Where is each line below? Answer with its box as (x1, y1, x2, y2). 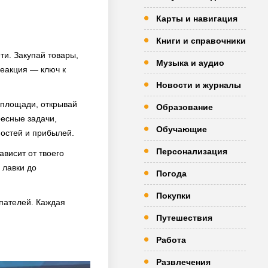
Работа (156, 235, 186, 245)
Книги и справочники (156, 36, 246, 45)
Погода (156, 169, 187, 178)
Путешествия (156, 213, 212, 223)
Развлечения (156, 257, 211, 267)
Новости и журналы (156, 80, 241, 90)
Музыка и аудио (156, 58, 224, 68)
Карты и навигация (156, 14, 237, 23)
